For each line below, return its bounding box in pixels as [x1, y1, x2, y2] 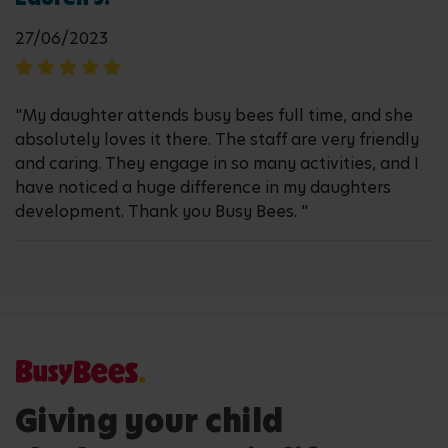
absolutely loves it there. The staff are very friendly [15, 128, 419, 151]
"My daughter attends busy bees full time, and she [15, 104, 413, 127]
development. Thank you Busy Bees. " [15, 200, 308, 223]
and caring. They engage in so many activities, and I [15, 152, 419, 175]
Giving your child [15, 400, 284, 443]
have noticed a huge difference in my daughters [15, 176, 391, 199]
